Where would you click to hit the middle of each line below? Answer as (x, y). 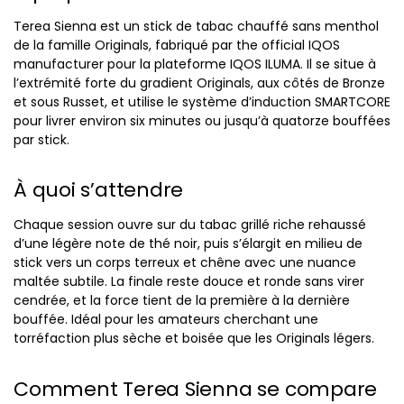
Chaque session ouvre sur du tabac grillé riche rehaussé (190, 225)
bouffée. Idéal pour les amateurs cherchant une (166, 320)
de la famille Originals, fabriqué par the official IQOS (177, 45)
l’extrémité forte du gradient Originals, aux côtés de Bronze (199, 83)
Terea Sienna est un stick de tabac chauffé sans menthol (196, 26)
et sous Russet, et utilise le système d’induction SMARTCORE (202, 101)
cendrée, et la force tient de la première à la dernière (182, 301)
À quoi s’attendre (99, 190)
